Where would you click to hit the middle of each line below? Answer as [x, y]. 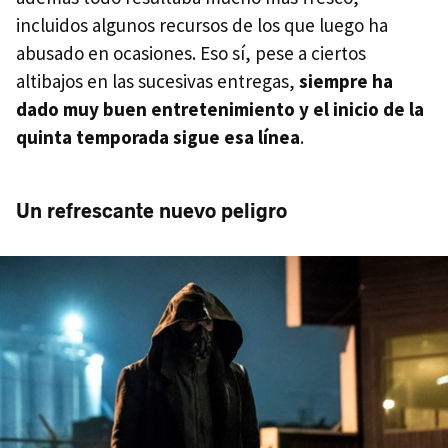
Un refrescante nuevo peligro [151, 210]
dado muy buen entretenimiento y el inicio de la [220, 108]
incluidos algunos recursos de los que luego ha [202, 24]
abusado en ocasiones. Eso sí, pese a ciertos [191, 52]
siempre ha [346, 80]
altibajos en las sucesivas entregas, [157, 80]
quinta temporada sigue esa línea [158, 136]
